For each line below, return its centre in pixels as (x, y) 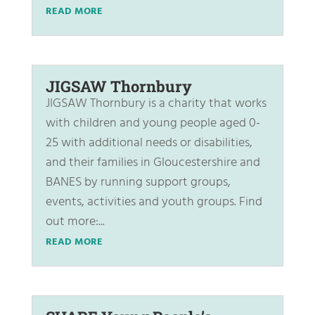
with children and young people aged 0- (153, 124)
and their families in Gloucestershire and (153, 163)
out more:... (75, 222)
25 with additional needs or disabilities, (149, 143)
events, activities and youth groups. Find (154, 202)
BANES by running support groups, (138, 183)
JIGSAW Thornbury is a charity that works (156, 104)
